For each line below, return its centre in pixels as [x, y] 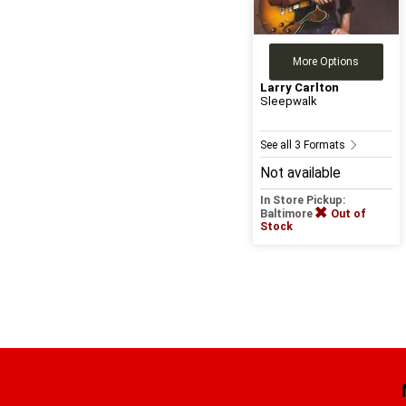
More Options [326, 62]
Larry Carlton [299, 88]
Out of [348, 214]
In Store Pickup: [303, 201]
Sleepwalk [288, 101]
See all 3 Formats [304, 145]
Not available [300, 174]
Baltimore [287, 214]
